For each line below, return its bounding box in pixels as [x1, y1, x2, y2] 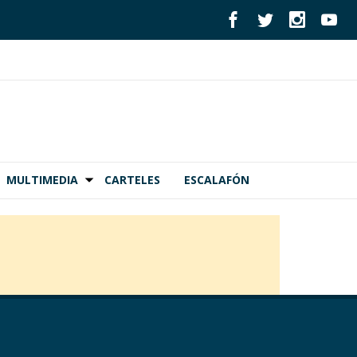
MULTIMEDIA [6, 172, 78, 188]
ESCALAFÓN [184, 172, 249, 188]
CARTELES [104, 172, 160, 188]
